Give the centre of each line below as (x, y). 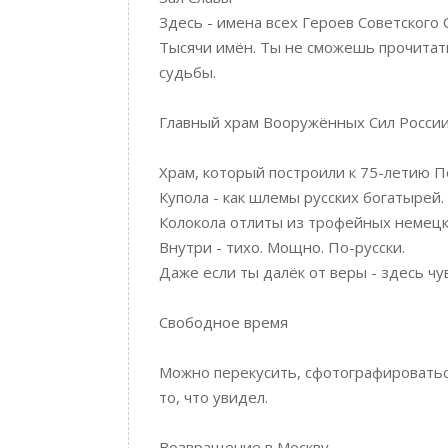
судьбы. (187, 72)
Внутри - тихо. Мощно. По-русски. (282, 247)
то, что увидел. (213, 397)
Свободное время (223, 322)
